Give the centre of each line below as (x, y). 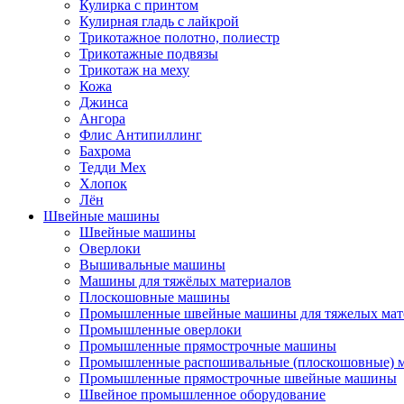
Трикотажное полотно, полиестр (179, 37)
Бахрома (105, 151)
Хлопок (103, 184)
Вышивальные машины (152, 265)
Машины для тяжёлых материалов (185, 281)
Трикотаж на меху (134, 70)
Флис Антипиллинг (141, 135)
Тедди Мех (113, 167)
